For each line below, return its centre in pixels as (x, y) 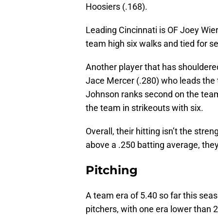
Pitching (112, 170)
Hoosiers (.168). (117, 7)
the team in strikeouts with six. (145, 108)
